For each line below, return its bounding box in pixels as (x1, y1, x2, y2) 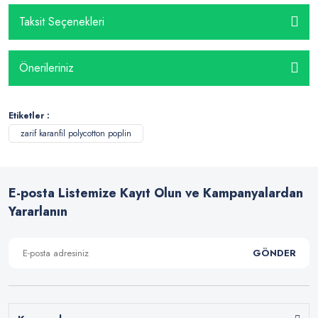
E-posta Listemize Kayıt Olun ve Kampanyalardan (9, 183, 303, 202)
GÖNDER (252, 246, 296, 260)
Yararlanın (9, 202, 67, 221)
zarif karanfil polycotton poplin (21, 126, 131, 140)
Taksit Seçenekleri (19, 13, 104, 31)
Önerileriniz (19, 60, 74, 77)
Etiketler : (9, 109, 50, 122)
